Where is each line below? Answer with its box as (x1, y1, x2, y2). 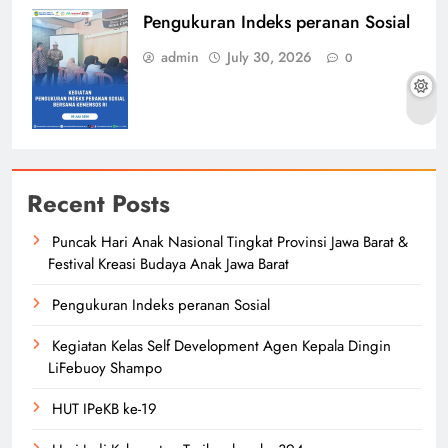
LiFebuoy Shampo (48, 357, 162, 380)
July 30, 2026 (227, 47, 312, 68)
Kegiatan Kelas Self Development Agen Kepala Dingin (52, 335, 391, 358)
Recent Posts (27, 186, 170, 222)
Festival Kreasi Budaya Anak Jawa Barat (48, 253, 289, 276)
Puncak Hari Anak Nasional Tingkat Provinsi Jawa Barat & (52, 231, 408, 254)
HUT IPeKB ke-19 (52, 398, 157, 421)
